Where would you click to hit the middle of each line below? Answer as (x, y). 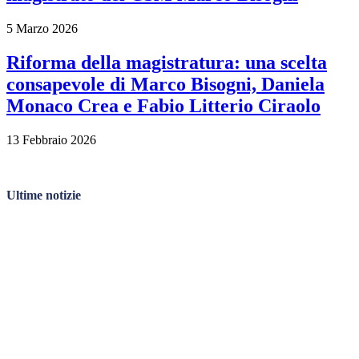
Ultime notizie (44, 196)
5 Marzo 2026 (42, 29)
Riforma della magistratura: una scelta (167, 63)
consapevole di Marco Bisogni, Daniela (165, 85)
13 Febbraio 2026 (51, 140)
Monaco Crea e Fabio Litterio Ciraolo (163, 106)
